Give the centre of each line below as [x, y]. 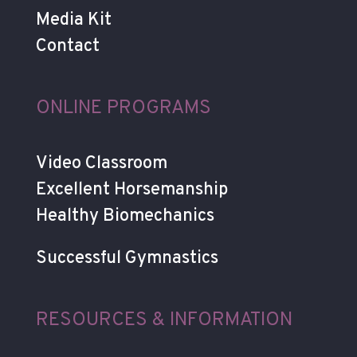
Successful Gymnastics [127, 258]
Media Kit [73, 20]
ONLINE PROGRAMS [123, 108]
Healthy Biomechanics [125, 216]
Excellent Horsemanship [131, 190]
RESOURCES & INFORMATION [164, 320]
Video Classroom [101, 163]
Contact [67, 46]
